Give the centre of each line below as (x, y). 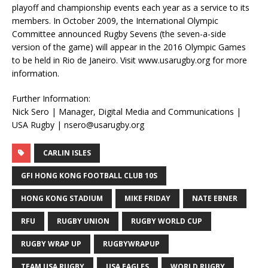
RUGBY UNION (83, 221)
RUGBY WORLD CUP (167, 221)
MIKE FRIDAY (147, 199)
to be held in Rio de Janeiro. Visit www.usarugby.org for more (130, 60)
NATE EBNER (215, 199)
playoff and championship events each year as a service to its (131, 8)
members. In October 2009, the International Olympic (115, 21)
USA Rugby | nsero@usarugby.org (78, 125)
